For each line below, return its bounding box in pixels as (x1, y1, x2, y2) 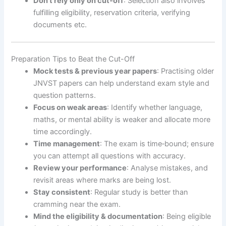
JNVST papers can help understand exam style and (33, 79, 210, 88)
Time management (33, 139, 100, 149)
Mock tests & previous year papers (33, 67, 157, 76)
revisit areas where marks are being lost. (33, 176, 172, 185)
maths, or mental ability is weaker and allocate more (33, 115, 211, 125)
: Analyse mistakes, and (127, 163, 208, 173)
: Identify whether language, (107, 103, 203, 112)
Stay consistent (33, 188, 91, 197)
